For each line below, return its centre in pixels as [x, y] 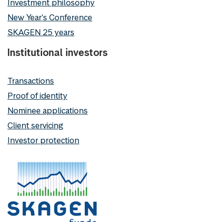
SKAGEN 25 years [41, 32]
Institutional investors [57, 52]
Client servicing [35, 125]
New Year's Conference [50, 17]
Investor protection [43, 140]
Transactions [31, 81]
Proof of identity [37, 95]
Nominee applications [48, 110]
